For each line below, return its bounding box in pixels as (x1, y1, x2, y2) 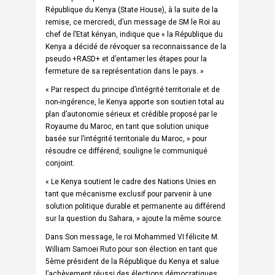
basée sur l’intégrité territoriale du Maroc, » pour (45, 134, 207, 143)
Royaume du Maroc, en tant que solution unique (45, 122, 209, 131)
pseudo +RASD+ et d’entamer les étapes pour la (45, 54, 207, 63)
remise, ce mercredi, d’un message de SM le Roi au (45, 17, 220, 26)
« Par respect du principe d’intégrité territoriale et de (45, 85, 220, 94)
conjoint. (45, 158, 75, 168)
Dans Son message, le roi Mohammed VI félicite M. (45, 232, 219, 241)
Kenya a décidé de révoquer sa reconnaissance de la (45, 42, 227, 51)
